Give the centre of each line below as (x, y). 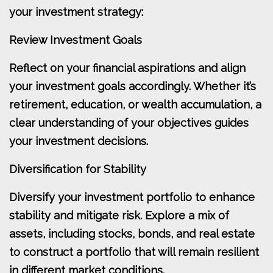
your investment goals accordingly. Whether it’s (133, 87)
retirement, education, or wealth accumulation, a (135, 105)
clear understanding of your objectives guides (129, 123)
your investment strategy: (76, 12)
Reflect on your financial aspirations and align (127, 68)
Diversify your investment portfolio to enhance (132, 197)
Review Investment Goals (76, 40)
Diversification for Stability (78, 169)
